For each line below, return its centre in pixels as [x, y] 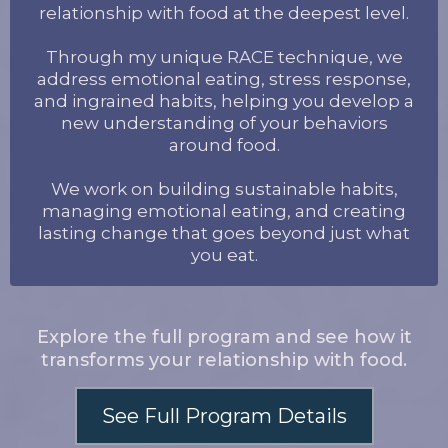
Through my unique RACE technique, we [224, 56]
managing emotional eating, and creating [224, 210]
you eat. [224, 254]
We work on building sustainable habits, [224, 188]
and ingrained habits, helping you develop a [224, 100]
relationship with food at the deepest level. [224, 12]
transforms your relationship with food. [224, 359]
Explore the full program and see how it [224, 336]
